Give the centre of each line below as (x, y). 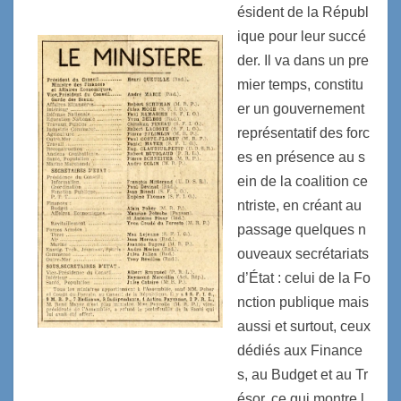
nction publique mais (303, 302)
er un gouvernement (301, 109)
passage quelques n (302, 230)
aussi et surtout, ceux (304, 326)
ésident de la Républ (303, 12)
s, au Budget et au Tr (303, 375)
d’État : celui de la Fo (304, 278)
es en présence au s (302, 157)
